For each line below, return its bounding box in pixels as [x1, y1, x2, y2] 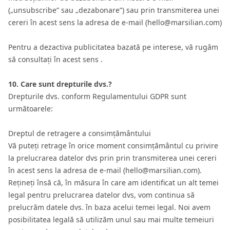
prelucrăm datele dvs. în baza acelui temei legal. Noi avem [8, 202, 210, 212]
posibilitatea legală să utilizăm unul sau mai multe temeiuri [8, 215, 214, 224]
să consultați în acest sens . [8, 54, 103, 64]
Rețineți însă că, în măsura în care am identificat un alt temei [8, 178, 219, 187]
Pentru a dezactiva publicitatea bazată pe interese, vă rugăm [8, 42, 218, 52]
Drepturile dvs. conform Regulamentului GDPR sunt [8, 91, 186, 101]
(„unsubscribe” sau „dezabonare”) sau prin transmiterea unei [8, 5, 219, 15]
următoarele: [8, 104, 53, 113]
